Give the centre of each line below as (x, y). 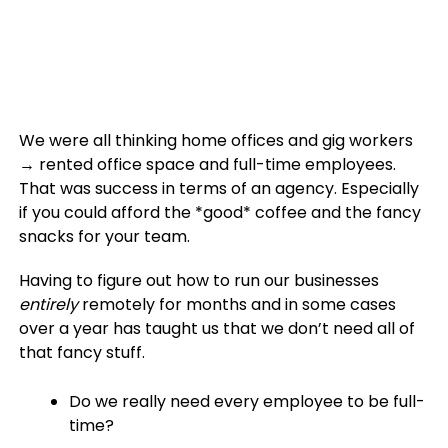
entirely (48, 304)
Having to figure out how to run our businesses (198, 280)
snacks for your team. (104, 236)
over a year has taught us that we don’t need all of (216, 328)
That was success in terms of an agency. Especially (218, 188)
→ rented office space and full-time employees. (207, 164)
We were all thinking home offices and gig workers (215, 140)
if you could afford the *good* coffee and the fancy (219, 212)
